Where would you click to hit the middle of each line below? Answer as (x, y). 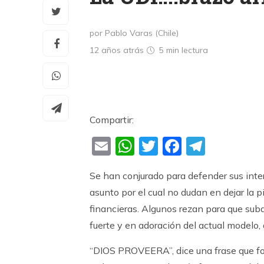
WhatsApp (184, 147)
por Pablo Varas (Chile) (134, 33)
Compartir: (112, 120)
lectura (195, 50)
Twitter (190, 147)
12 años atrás (118, 50)
